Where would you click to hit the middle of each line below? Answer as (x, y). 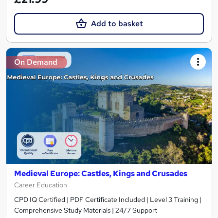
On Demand (36, 62)
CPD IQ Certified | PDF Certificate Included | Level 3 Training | (108, 199)
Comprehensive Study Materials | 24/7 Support (86, 210)
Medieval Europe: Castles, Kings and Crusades (101, 173)
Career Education (41, 185)
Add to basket (117, 24)
